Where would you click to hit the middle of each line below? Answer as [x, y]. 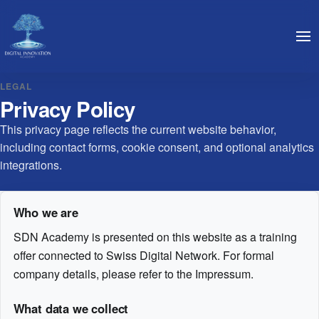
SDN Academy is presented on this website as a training [155, 236]
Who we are [46, 212]
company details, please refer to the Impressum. [133, 273]
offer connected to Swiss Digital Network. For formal [143, 255]
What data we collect [71, 308]
